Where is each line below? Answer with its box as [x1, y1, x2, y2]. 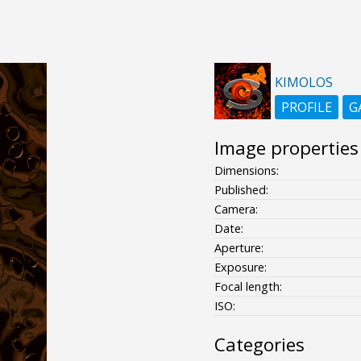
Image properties [214, 135, 359, 160]
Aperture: [214, 239, 263, 255]
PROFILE [280, 98, 332, 116]
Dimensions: [214, 162, 279, 178]
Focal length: [214, 278, 282, 294]
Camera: [214, 201, 258, 217]
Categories [214, 331, 305, 357]
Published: [214, 181, 268, 197]
